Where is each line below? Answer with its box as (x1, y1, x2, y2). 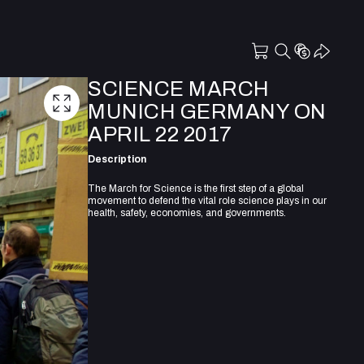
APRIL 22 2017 (88, 123, 232, 145)
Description (88, 153, 146, 165)
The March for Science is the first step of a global (88, 182, 304, 194)
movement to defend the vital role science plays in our (88, 194, 327, 206)
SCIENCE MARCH (88, 77, 270, 100)
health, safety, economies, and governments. (88, 206, 286, 219)
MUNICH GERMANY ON (88, 100, 327, 123)
